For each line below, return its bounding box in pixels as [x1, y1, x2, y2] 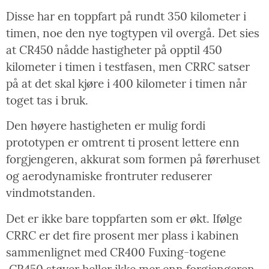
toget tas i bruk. [6, 92, 88, 107]
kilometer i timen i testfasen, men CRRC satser [6, 59, 250, 74]
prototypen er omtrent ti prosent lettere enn [6, 135, 240, 150]
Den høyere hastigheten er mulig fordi [6, 118, 205, 133]
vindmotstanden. [6, 186, 95, 201]
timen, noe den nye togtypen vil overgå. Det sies [6, 25, 259, 40]
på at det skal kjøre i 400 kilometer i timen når [6, 76, 247, 91]
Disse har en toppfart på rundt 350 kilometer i [6, 8, 246, 23]
